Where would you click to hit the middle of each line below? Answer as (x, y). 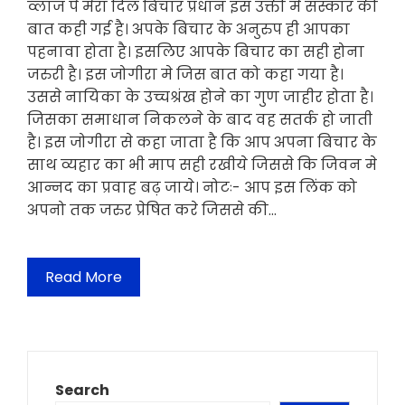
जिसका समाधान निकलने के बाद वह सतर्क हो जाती (200, 120)
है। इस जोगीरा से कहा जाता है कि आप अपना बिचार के (202, 143)
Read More (84, 278)
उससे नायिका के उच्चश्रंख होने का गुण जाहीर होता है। (200, 98)
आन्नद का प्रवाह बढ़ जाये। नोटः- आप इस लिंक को (192, 188)
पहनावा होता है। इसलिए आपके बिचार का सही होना (196, 52)
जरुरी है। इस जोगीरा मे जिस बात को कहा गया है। (185, 75)
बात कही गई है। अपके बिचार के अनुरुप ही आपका (188, 30)
